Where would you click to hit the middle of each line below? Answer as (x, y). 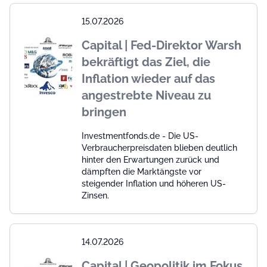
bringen (104, 112)
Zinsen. (95, 196)
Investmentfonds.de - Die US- (140, 136)
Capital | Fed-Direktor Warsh (162, 46)
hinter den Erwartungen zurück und (150, 160)
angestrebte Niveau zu (146, 96)
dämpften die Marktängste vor (142, 172)
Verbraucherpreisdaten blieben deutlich (159, 148)
